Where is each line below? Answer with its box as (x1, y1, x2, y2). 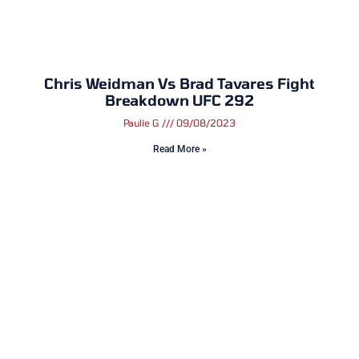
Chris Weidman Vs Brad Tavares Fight (44, 75, 315, 93)
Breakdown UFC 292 (105, 91, 254, 110)
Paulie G (123, 117, 162, 129)
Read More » (152, 143, 207, 155)
